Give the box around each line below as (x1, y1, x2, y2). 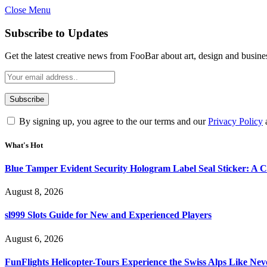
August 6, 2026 (5, 233, 63, 244)
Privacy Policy (208, 116, 263, 127)
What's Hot (5, 140, 43, 150)
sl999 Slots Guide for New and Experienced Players (5, 210, 212, 221)
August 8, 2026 (5, 187, 63, 197)
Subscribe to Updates (5, 26, 108, 39)
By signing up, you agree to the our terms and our (17, 116, 208, 127)
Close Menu (5, 5, 51, 15)
